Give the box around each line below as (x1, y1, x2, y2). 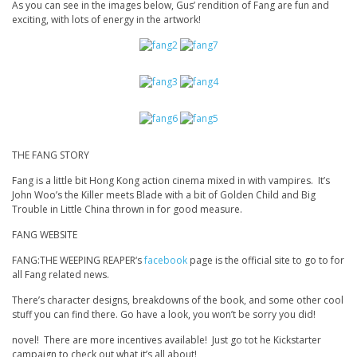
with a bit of (163, 188, 220, 202)
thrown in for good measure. (110, 202, 242, 217)
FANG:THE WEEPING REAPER (12, 253, 135, 268)
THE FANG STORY (12, 148, 89, 163)
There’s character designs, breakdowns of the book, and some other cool (12, 293, 343, 308)
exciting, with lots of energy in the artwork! (12, 13, 201, 27)
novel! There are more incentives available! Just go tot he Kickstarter (12, 333, 321, 347)
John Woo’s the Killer (12, 188, 104, 202)
